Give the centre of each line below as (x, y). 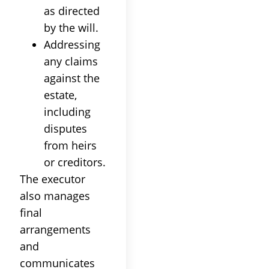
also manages (55, 195)
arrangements (55, 229)
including (67, 111)
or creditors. (75, 162)
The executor (53, 179)
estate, (60, 95)
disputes (65, 128)
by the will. (71, 27)
